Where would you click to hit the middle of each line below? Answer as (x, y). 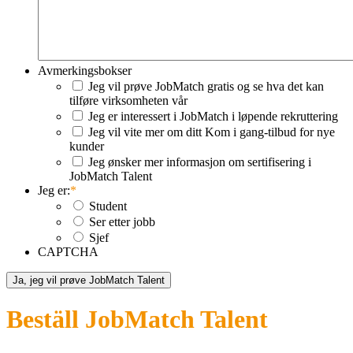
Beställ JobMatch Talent (137, 320)
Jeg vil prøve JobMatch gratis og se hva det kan (206, 86)
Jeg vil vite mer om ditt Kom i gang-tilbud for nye (212, 132)
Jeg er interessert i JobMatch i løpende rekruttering (213, 116)
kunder (87, 146)
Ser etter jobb (122, 221)
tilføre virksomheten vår (128, 100)
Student (108, 206)
